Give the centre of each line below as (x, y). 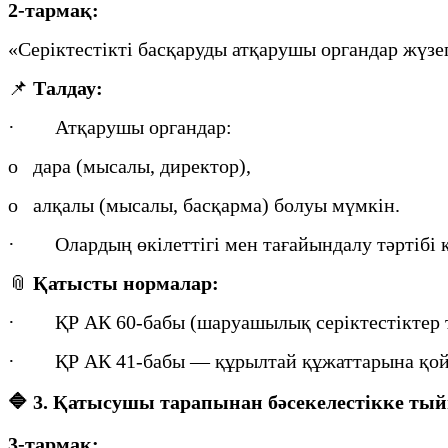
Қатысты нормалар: (126, 282)
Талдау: (68, 87)
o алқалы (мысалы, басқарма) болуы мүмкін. (204, 204)
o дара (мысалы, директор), (129, 165)
